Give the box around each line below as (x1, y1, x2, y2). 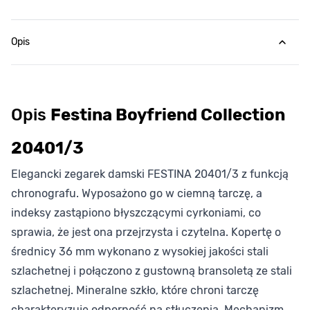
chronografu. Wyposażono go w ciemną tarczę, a (11, 187, 262, 200)
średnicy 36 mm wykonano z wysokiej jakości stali (11, 245, 268, 258)
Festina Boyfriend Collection (51, 105, 285, 125)
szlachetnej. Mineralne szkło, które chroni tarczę (11, 284, 259, 297)
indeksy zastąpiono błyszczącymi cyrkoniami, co (11, 206, 261, 219)
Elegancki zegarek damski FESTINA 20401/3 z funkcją (11, 167, 289, 181)
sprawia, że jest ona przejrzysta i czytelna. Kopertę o (11, 226, 281, 239)
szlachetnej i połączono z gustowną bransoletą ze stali (11, 264, 292, 277)
